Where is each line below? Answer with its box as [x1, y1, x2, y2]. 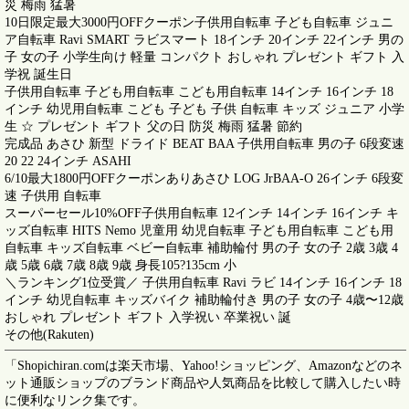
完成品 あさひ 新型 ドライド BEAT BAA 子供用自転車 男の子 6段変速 [5, 137, 404, 151]
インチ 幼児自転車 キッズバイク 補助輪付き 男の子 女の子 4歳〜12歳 [5, 293, 404, 307]
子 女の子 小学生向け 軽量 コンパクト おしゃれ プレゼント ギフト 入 [5, 50, 404, 64]
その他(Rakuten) [5, 328, 94, 341]
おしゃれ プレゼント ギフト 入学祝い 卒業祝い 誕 [5, 310, 291, 324]
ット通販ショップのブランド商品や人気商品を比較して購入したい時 [5, 376, 401, 390]
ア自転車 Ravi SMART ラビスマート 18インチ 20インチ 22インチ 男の [5, 33, 404, 47]
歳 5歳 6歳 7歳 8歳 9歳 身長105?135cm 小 [5, 258, 236, 272]
